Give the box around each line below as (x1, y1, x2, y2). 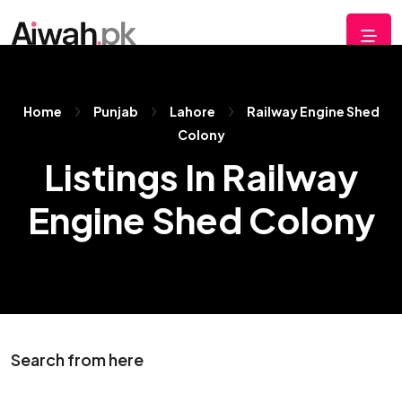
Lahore (169, 103, 215, 119)
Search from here (11, 349, 144, 370)
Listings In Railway (44, 153, 358, 199)
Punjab (92, 103, 138, 119)
